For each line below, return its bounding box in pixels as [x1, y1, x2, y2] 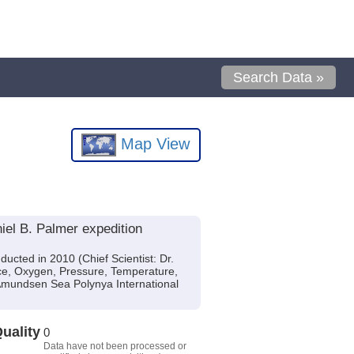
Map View [116, 134, 190, 153]
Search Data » [233, 70, 325, 85]
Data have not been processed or [43, 340, 186, 352]
